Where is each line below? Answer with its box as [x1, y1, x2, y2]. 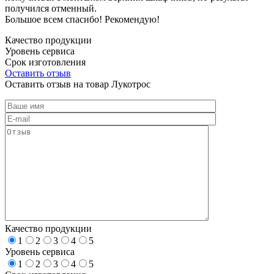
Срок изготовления [5, 56, 86, 67]
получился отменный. [5, 2, 97, 13]
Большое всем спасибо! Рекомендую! [5, 13, 160, 24]
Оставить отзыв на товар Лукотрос [5, 78, 150, 89]
